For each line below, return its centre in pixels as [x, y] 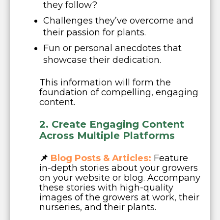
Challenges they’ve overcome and [118, 21]
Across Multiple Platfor [99, 136]
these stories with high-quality [106, 188]
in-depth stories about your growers [119, 168]
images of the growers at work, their [119, 198]
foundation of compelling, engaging [119, 93]
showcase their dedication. [102, 60]
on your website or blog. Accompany [120, 178]
